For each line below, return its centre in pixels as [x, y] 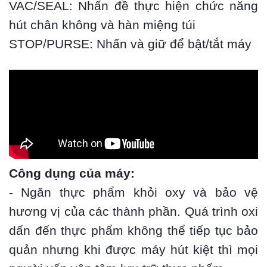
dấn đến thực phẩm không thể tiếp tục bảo [133, 231]
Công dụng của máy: [72, 174]
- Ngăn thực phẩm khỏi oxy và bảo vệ [133, 193]
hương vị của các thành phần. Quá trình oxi [133, 212]
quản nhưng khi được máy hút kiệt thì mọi [133, 250]
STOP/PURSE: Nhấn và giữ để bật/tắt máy [132, 44]
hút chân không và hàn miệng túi [102, 25]
